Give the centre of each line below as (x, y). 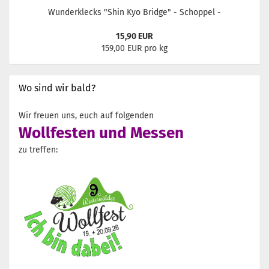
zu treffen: (38, 150)
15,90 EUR (134, 36)
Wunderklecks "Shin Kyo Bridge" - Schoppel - (134, 12)
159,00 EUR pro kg (134, 48)
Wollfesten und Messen (101, 133)
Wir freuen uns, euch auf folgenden (86, 116)
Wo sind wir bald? (57, 88)
